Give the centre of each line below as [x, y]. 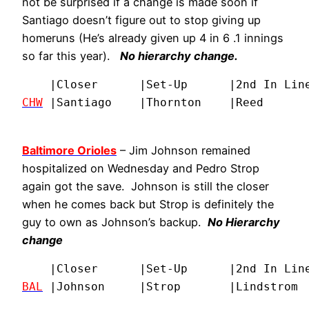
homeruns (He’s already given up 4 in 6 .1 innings [153, 38]
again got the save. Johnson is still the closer [146, 186]
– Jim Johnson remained [183, 150]
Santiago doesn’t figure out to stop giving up [141, 20]
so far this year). [71, 56]
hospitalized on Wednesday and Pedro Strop [141, 168]
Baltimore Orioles [69, 150]
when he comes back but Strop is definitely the [148, 204]
